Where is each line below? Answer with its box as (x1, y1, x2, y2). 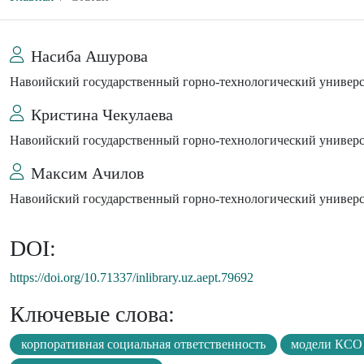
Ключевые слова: (10, 301, 175, 327)
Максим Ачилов (31, 164, 144, 183)
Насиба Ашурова (31, 47, 148, 66)
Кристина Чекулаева (31, 106, 173, 124)
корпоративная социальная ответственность (20, 337, 266, 352)
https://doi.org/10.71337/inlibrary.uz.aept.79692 (10, 271, 253, 285)
